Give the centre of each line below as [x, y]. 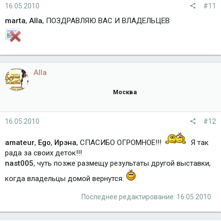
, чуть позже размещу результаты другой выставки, [122, 164]
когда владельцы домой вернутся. [65, 179]
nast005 [19, 164]
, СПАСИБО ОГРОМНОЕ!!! [120, 143]
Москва [125, 92]
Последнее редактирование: [129, 197]
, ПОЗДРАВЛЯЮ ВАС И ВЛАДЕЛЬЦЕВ [106, 20]
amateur [20, 143]
